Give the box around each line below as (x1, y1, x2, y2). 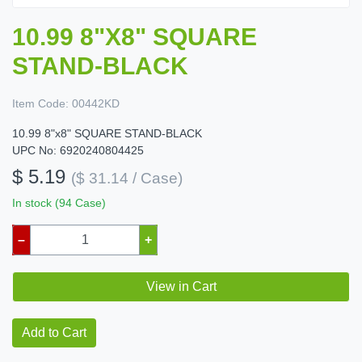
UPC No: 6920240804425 (12, 143, 144, 157)
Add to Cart (22, 325, 86, 339)
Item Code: (12, 96, 69, 110)
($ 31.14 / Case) (71, 169, 183, 187)
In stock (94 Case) (12, 196, 106, 209)
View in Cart (145, 279, 217, 293)
